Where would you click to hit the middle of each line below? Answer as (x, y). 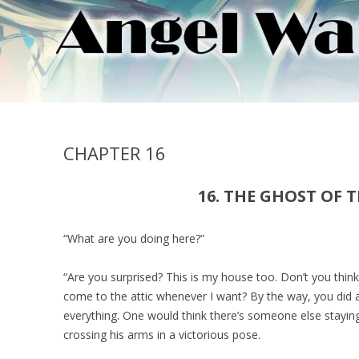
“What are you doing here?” (134, 238)
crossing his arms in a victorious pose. (162, 335)
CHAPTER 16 (115, 153)
